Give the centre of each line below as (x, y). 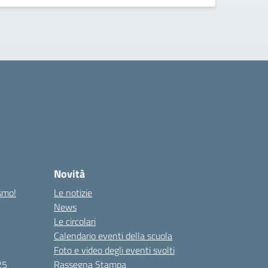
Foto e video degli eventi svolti (114, 250)
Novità (69, 174)
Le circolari (75, 221)
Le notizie (73, 193)
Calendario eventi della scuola (113, 236)
